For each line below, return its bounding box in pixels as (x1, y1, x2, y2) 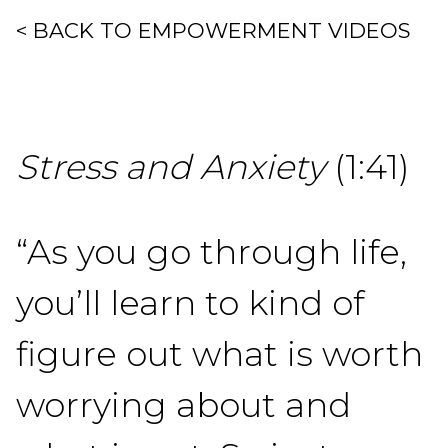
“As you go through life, (16, 231, 407, 273)
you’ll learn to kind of (16, 282, 364, 324)
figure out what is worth (16, 333, 423, 375)
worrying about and (16, 384, 351, 426)
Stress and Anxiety (16, 146, 325, 188)
